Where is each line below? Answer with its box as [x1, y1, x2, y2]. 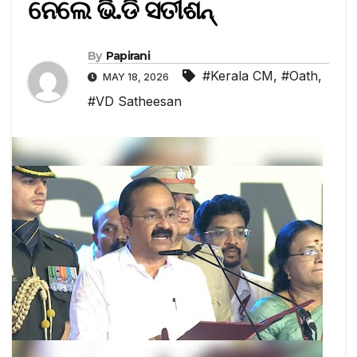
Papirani [105, 49, 151, 64]
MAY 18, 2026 [100, 71, 171, 84]
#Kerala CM [202, 68, 273, 84]
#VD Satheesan [88, 93, 182, 110]
